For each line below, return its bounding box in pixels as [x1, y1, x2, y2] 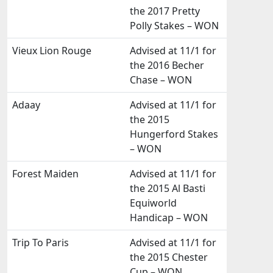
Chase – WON [130, 73, 192, 87]
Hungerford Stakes [130, 127, 218, 141]
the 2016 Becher [130, 58, 204, 72]
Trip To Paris [12, 236, 69, 249]
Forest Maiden [12, 167, 79, 180]
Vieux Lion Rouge [12, 44, 91, 57]
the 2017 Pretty [130, 4, 200, 18]
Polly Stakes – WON [130, 19, 219, 32]
